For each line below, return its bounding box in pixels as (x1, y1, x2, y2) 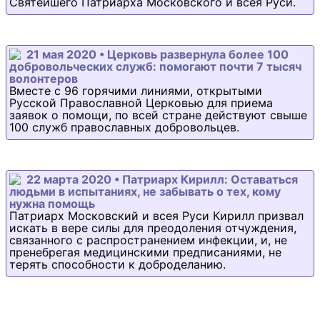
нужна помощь (9, 196, 95, 211)
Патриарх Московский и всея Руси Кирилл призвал (9, 209, 304, 223)
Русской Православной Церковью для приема (9, 96, 273, 110)
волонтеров (9, 71, 78, 86)
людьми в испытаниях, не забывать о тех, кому (9, 184, 281, 199)
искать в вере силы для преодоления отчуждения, (9, 221, 296, 235)
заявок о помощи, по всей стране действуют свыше (9, 108, 307, 122)
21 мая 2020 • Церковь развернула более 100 (26, 47, 289, 61)
